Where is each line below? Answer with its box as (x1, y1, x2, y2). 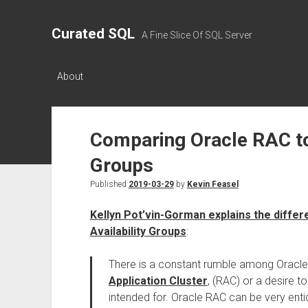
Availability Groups (89, 225, 186, 238)
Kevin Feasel (186, 179, 239, 189)
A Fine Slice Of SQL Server (141, 30, 252, 41)
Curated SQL (51, 25, 135, 42)
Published (89, 179, 129, 189)
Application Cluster (108, 274, 208, 287)
